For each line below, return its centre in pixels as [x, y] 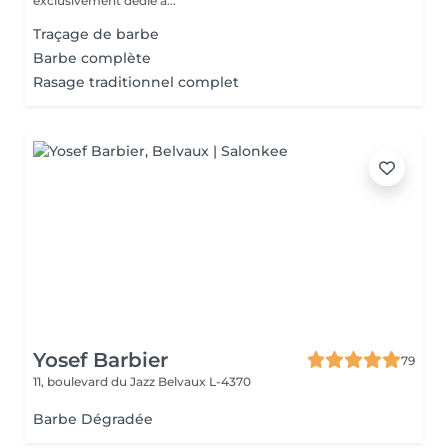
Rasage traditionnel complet [136, 82]
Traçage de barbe [96, 34]
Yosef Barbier [100, 360]
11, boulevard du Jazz [95, 381]
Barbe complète [92, 58]
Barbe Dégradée [93, 419]
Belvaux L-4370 [204, 381]
